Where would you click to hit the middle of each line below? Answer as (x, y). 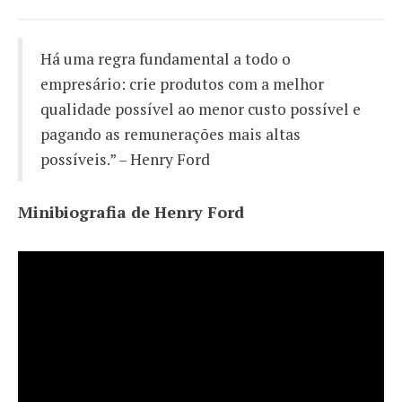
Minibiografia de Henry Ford (131, 212)
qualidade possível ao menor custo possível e (201, 109)
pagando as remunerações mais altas (170, 135)
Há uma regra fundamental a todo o (166, 59)
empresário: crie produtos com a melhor (182, 84)
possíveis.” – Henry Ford (125, 160)
